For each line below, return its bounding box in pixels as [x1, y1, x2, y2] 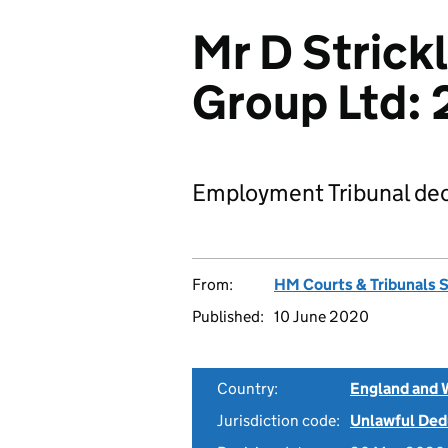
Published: [192, 307, 264, 326]
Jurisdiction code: [217, 411, 340, 430]
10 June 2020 [274, 307, 369, 326]
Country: [217, 379, 278, 398]
